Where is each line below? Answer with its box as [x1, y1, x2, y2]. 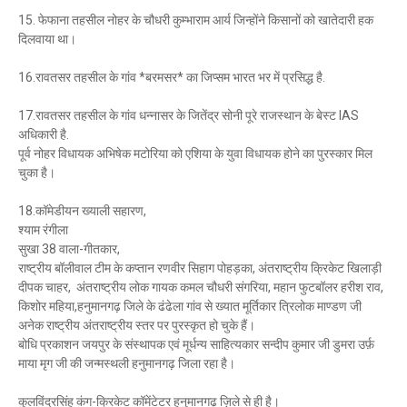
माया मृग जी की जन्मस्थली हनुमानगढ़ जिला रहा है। [18, 356, 235, 371]
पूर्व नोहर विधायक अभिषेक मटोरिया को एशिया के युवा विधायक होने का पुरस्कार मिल [18, 146, 372, 161]
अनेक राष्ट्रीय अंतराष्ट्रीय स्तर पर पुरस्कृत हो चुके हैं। [18, 318, 255, 333]
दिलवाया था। [18, 32, 76, 46]
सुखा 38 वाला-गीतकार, [18, 242, 120, 256]
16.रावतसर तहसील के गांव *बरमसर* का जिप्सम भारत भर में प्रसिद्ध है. [18, 70, 325, 84]
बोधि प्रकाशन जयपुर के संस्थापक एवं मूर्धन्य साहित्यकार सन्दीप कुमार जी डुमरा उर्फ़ [18, 337, 374, 352]
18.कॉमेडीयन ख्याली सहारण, [18, 203, 146, 218]
